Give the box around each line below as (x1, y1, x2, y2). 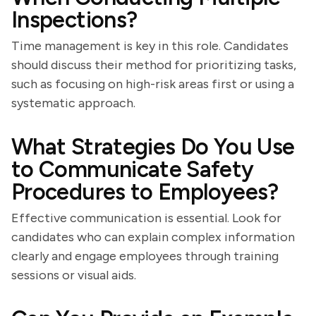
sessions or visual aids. (11, 267, 136, 283)
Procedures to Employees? (11, 178, 279, 205)
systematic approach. (11, 95, 135, 111)
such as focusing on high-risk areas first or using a (11, 76, 294, 92)
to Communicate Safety (11, 156, 254, 183)
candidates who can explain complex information (11, 229, 295, 245)
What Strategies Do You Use (11, 133, 295, 160)
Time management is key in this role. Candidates (11, 38, 288, 54)
